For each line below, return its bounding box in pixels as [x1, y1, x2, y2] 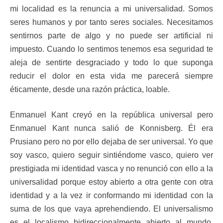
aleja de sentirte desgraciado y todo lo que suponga [10, 58, 213, 67]
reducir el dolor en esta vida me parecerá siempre [10, 72, 213, 80]
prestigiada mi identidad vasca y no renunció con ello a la [10, 164, 213, 173]
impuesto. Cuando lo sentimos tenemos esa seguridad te [10, 45, 213, 53]
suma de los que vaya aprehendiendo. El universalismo [10, 205, 213, 213]
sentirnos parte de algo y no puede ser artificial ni [10, 31, 213, 40]
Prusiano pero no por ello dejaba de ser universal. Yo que [10, 137, 213, 146]
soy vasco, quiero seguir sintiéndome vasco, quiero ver [10, 151, 213, 159]
